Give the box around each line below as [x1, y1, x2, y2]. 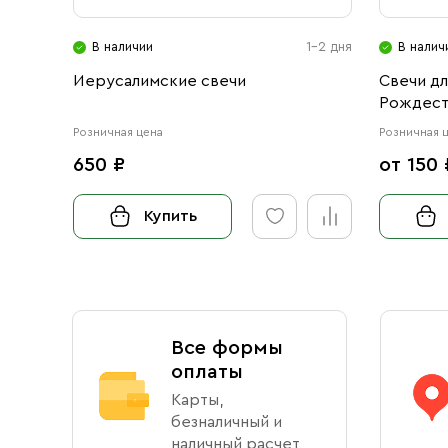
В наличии [92, 40, 153, 54]
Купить [144, 208, 198, 225]
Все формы [171, 338, 283, 358]
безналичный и [171, 414, 282, 430]
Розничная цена [73, 125, 163, 138]
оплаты [171, 362, 243, 382]
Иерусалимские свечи [73, 73, 246, 90]
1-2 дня [306, 40, 353, 54]
